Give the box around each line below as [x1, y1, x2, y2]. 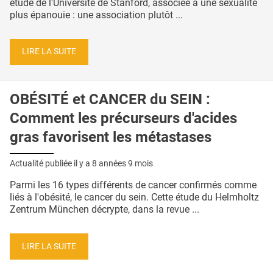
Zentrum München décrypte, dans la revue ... [10, 203, 199, 215]
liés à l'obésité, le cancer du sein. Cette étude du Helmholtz [10, 191, 259, 203]
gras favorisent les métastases [10, 129, 211, 146]
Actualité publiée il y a [10, 158, 92, 168]
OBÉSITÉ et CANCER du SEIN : [10, 91, 210, 108]
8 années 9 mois [92, 158, 153, 168]
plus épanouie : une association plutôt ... [10, 9, 183, 21]
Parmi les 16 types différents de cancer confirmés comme [10, 179, 257, 191]
